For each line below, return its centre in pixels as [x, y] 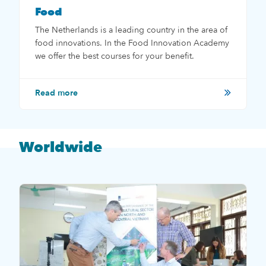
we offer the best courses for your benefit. [115, 56]
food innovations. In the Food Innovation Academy [132, 43]
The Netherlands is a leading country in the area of [131, 30]
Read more [56, 93]
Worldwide [61, 147]
